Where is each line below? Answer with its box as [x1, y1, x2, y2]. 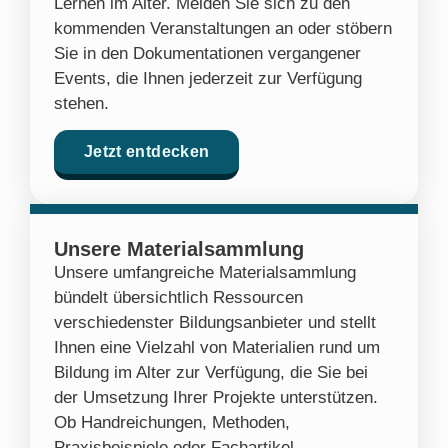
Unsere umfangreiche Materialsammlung [54, 263, 356, 283]
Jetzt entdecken [84, 143, 210, 161]
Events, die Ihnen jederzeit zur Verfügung [54, 69, 362, 89]
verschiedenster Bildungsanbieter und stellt [54, 313, 376, 333]
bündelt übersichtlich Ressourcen [54, 288, 303, 308]
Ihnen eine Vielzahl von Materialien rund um [54, 338, 380, 358]
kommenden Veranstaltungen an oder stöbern [54, 19, 392, 39]
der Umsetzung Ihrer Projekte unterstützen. [54, 388, 378, 408]
